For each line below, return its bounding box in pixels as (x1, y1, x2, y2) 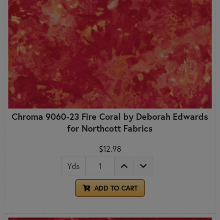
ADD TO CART (92, 183, 137, 192)
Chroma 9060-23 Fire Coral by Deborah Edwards (12, 110, 208, 122)
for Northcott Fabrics (67, 122, 153, 134)
